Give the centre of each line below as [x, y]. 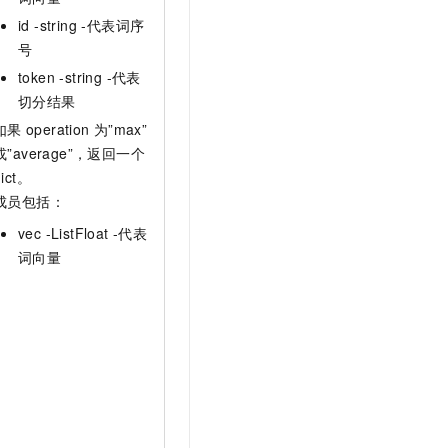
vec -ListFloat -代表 [83, 232]
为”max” [120, 128]
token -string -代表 [79, 76]
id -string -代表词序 [81, 24]
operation [58, 128]
